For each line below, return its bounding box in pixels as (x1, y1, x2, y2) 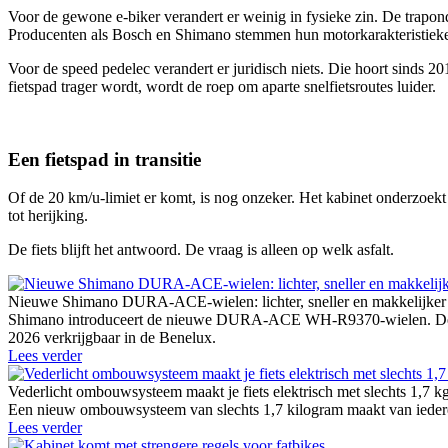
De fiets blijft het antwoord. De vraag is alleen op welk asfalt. (8, 241, 394, 259)
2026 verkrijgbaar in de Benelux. (8, 329, 216, 347)
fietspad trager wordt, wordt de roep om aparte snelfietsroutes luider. (8, 77, 436, 95)
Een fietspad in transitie (8, 148, 201, 170)
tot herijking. (8, 207, 88, 225)
